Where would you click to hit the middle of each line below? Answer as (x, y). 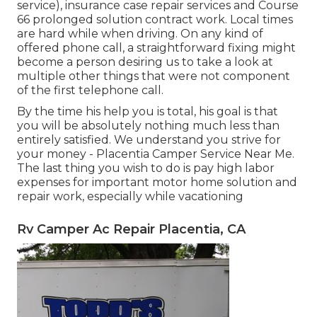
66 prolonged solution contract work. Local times (155, 19)
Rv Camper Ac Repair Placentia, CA (131, 229)
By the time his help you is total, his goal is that (148, 111)
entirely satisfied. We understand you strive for (149, 139)
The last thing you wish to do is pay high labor (146, 168)
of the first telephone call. (90, 90)
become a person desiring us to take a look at (145, 62)
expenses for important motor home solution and (157, 182)
